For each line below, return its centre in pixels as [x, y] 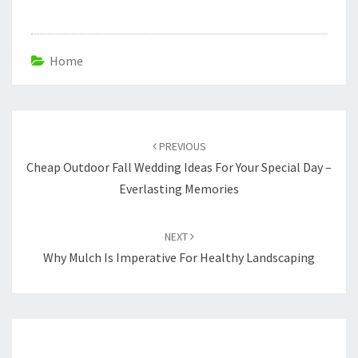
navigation [52, 140]
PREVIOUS [181, 146]
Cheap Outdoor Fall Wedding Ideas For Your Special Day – [179, 167]
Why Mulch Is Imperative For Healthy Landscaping [179, 257]
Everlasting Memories [179, 188]
